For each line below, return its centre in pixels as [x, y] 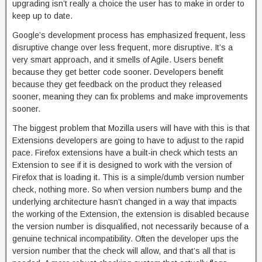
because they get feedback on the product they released [117, 84]
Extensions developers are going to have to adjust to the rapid [128, 140]
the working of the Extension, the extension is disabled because [131, 214]
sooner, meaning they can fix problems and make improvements [130, 96]
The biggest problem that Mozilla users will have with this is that [131, 128]
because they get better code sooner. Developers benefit [118, 72]
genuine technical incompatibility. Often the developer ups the [125, 239]
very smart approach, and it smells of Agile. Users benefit [118, 60]
